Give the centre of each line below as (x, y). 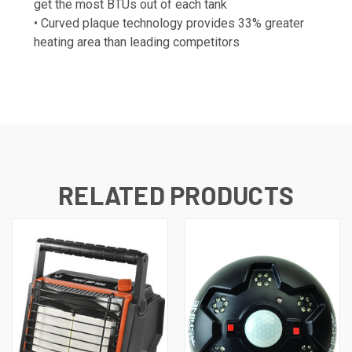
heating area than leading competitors (137, 42)
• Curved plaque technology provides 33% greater (169, 23)
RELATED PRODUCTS (176, 194)
